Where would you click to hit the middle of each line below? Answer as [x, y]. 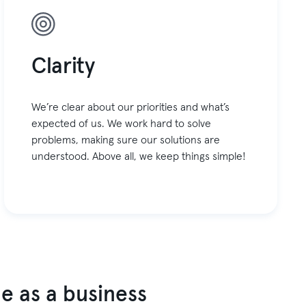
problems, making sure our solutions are [126, 140]
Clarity [63, 67]
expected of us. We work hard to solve [122, 124]
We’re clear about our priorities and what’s [131, 108]
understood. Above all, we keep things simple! [139, 157]
